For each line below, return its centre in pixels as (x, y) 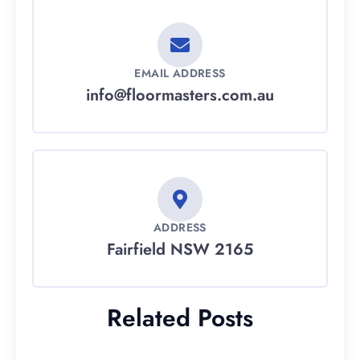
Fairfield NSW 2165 (180, 250)
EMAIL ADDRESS (180, 74)
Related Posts (180, 318)
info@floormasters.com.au (180, 96)
